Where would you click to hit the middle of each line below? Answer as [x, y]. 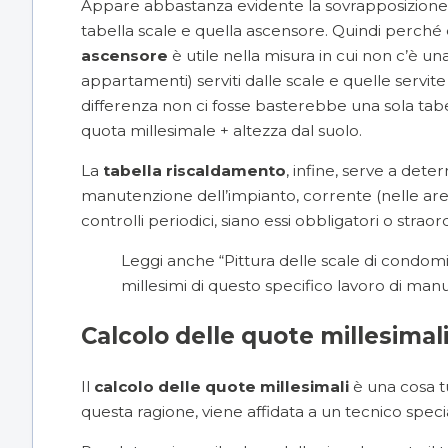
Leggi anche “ [172, 261]
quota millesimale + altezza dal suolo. [221, 130]
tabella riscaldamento [194, 170]
